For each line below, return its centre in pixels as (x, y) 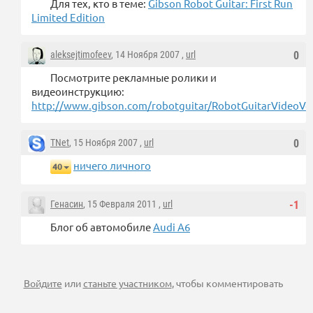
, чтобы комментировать (227, 283)
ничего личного (112, 166)
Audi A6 (172, 227)
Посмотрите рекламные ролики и (133, 78)
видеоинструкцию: (78, 92)
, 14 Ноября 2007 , (148, 55)
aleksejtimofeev (81, 55)
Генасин (67, 204)
